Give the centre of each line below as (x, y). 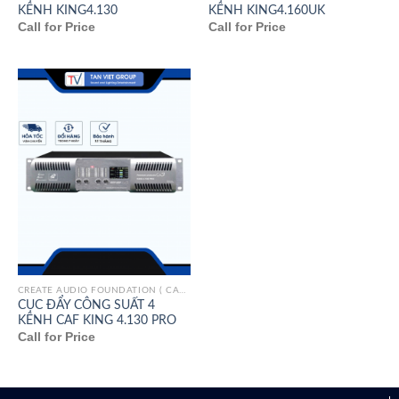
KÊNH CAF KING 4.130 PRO (97, 320)
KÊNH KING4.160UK (266, 10)
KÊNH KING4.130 (67, 10)
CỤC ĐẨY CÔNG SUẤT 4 (86, 305)
